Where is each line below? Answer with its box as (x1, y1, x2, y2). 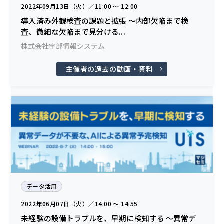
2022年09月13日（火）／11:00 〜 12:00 (21, 1, 138, 10)
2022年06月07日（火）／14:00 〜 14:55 (21, 199, 138, 208)
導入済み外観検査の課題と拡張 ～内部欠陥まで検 (21, 15, 189, 26)
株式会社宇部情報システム (21, 40, 105, 51)
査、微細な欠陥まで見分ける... (21, 26, 125, 37)
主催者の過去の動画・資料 (65, 63, 153, 74)
